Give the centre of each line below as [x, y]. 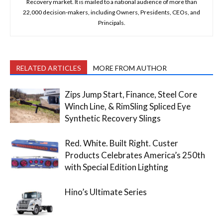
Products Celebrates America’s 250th [135, 155]
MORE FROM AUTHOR [130, 68]
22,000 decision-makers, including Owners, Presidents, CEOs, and [111, 12]
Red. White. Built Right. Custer [121, 143]
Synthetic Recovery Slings [113, 118]
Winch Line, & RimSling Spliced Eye [128, 106]
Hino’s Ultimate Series [106, 192]
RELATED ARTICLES [49, 68]
